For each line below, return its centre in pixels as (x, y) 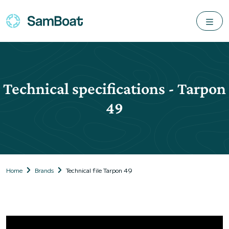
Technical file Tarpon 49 (99, 170)
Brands (44, 170)
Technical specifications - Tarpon (114, 88)
